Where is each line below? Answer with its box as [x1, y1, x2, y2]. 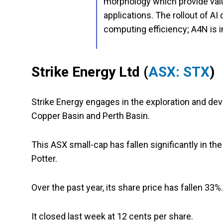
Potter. [31, 153, 59, 164]
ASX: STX [148, 64, 210, 81]
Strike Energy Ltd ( [31, 64, 148, 81]
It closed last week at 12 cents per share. [31, 211, 195, 222]
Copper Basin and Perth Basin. [31, 111, 150, 121]
